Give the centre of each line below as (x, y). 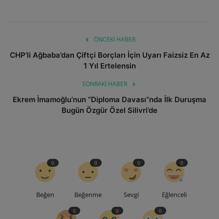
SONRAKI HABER (105, 84)
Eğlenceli (174, 195)
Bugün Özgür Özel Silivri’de (109, 110)
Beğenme (88, 195)
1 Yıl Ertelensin (109, 66)
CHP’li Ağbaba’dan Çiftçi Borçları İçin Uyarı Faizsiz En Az (109, 55)
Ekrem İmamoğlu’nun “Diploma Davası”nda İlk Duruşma (109, 100)
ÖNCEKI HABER (114, 40)
